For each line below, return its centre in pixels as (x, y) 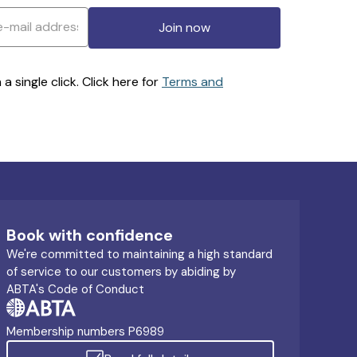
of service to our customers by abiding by (121, 272)
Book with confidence (90, 235)
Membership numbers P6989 (85, 331)
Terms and (192, 81)
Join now (184, 27)
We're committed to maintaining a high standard (139, 254)
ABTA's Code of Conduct (75, 289)
